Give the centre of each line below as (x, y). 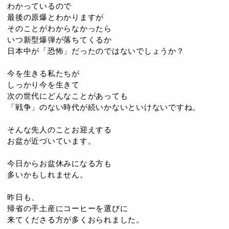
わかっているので (39, 6)
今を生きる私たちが (43, 73)
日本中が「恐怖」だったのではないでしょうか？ (96, 51)
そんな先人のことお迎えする (60, 130)
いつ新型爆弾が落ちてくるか (60, 40)
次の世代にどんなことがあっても (68, 96)
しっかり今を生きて (43, 85)
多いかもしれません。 (48, 175)
